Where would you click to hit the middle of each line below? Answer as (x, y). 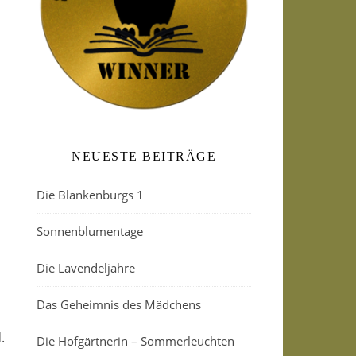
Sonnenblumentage (90, 231)
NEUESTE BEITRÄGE (144, 156)
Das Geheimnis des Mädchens (119, 304)
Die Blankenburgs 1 (90, 195)
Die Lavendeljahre (86, 268)
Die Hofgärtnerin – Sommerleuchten (135, 341)
